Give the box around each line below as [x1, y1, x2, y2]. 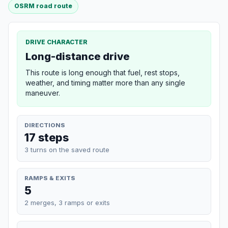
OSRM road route [14, 2, 73, 10]
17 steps [24, 130, 69, 144]
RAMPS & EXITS [24, 174, 75, 182]
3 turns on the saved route [24, 145, 109, 154]
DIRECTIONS [24, 121, 65, 129]
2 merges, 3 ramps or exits [24, 198, 110, 207]
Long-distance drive [25, 50, 130, 63]
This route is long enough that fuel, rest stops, [25, 68, 180, 77]
